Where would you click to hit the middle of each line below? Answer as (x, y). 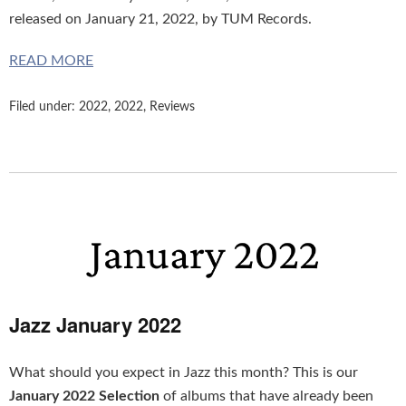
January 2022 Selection (84, 396)
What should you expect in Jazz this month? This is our (184, 373)
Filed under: (44, 107)
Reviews (172, 107)
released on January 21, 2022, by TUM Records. (160, 19)
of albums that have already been (266, 396)
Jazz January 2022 (95, 325)
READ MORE (51, 61)
